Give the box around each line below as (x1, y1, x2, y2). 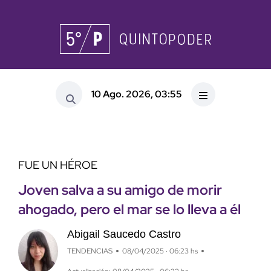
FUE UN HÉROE (18, 158, 97, 172)
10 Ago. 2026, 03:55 (91, 87, 182, 100)
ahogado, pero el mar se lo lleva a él (18, 200, 241, 219)
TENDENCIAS (67, 246, 113, 256)
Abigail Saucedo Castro (67, 228, 181, 241)
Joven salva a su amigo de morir (18, 181, 222, 200)
